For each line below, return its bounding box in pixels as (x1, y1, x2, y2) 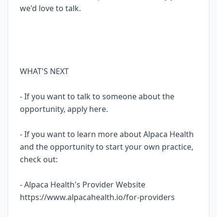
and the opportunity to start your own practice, (20, 141, 193, 152)
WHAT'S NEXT (20, 66, 69, 77)
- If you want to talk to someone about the (20, 91, 174, 102)
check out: (20, 154, 58, 165)
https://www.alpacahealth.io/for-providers (20, 192, 175, 202)
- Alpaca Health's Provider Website (20, 179, 145, 190)
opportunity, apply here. (20, 104, 108, 114)
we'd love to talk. (20, 3, 81, 14)
